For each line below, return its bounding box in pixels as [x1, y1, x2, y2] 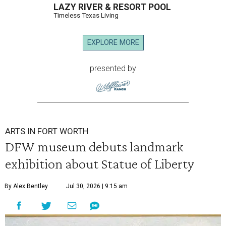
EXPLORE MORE [87, 38, 139, 47]
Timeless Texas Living [53, 11, 119, 20]
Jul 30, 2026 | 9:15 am [66, 183, 128, 190]
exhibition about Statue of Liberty [5, 155, 194, 172]
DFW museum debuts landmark [5, 138, 184, 155]
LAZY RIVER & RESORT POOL [53, 2, 171, 13]
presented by [90, 64, 136, 74]
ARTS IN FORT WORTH [5, 126, 88, 137]
